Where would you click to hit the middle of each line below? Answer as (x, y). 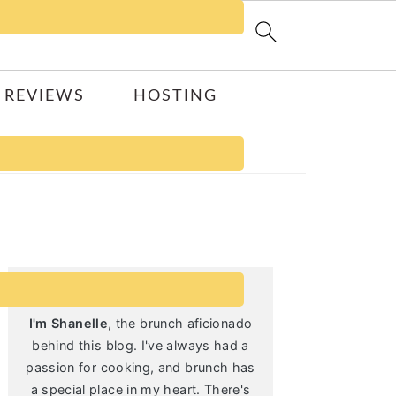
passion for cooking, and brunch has (141, 367)
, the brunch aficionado (180, 323)
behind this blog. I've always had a (141, 345)
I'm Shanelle (69, 323)
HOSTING (176, 96)
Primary (50, 228)
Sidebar (49, 252)
